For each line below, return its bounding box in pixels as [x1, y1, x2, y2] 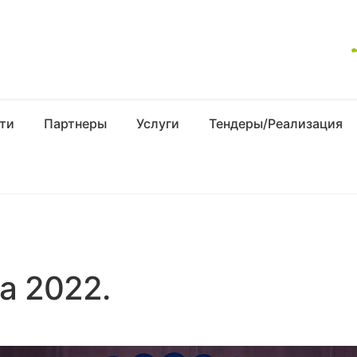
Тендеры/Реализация [209, 115, 343, 131]
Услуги [136, 115, 180, 131]
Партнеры [44, 115, 108, 131]
